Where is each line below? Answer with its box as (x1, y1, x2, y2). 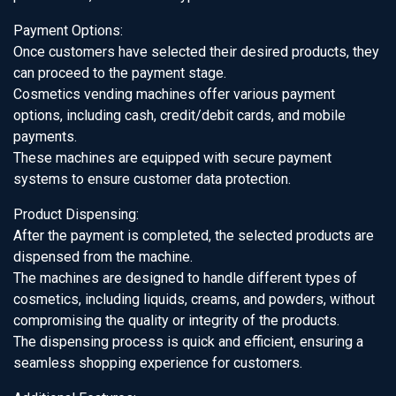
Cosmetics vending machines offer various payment (13, 86, 335, 103)
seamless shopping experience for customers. (13, 354, 302, 371)
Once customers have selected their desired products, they (13, 43, 379, 60)
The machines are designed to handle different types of (13, 270, 357, 286)
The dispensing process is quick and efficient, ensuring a (13, 333, 363, 350)
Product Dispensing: (13, 206, 139, 223)
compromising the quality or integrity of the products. (13, 312, 339, 329)
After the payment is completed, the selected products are (13, 227, 374, 244)
